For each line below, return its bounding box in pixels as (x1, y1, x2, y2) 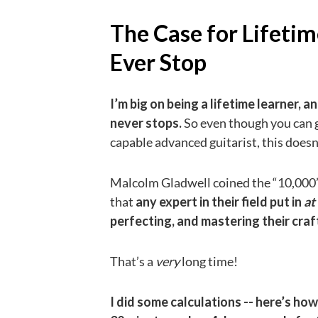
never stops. (110, 114, 184, 131)
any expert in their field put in (136, 193, 304, 209)
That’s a (110, 253, 155, 269)
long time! (182, 253, 238, 269)
